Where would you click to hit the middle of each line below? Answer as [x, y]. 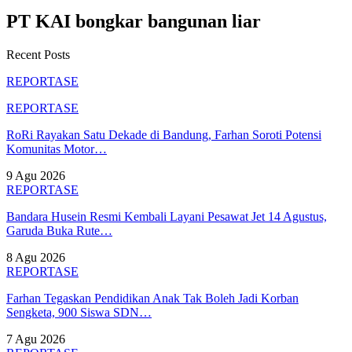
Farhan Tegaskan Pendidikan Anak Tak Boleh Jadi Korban [152, 298]
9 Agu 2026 [36, 175]
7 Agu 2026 [36, 339]
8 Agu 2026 [36, 257]
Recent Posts [38, 54]
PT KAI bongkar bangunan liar [134, 21]
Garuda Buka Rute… [59, 230]
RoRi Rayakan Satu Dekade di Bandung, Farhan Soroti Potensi [164, 134]
